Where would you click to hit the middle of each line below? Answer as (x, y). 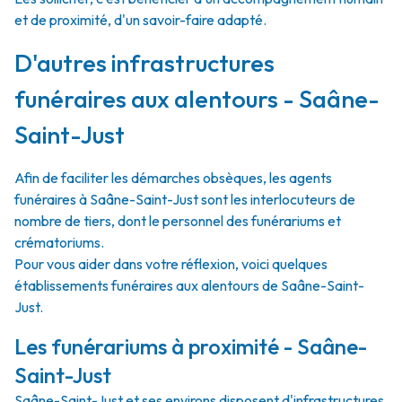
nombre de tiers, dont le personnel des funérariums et (178, 221)
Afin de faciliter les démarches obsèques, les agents (173, 178)
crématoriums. (59, 242)
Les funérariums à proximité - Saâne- (191, 346)
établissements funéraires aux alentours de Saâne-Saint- (189, 285)
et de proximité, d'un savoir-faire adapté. (140, 20)
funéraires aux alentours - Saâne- (197, 99)
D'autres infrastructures (144, 63)
